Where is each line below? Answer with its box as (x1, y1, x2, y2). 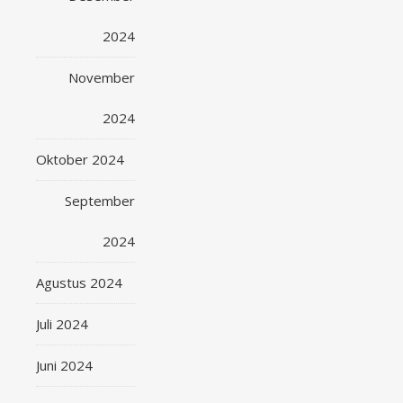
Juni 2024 (36, 356, 93, 374)
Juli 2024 (36, 315, 88, 333)
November (68, 68, 136, 86)
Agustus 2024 (36, 273, 122, 291)
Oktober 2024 (36, 150, 124, 168)
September (65, 192, 136, 210)
